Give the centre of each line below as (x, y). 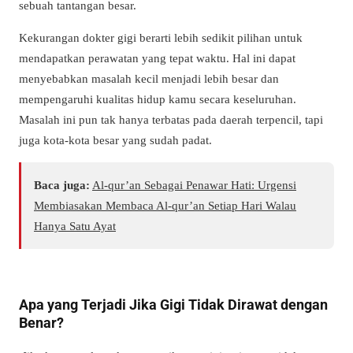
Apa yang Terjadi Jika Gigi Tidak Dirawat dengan (173, 305)
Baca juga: (62, 185)
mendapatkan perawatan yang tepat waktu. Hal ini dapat (157, 58)
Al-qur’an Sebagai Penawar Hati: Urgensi (194, 185)
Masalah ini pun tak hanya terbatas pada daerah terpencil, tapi (171, 119)
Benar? (41, 323)
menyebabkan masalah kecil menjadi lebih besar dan (149, 78)
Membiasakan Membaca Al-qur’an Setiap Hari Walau (165, 206)
